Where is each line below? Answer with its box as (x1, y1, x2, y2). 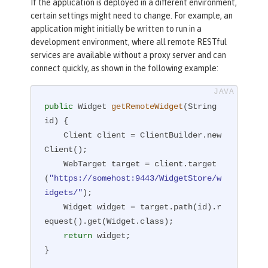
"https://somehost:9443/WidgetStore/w (49, 173, 222, 183)
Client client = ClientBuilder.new (44, 130, 64, 140)
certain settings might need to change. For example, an (31, 11, 233, 21)
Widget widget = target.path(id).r (44, 202, 64, 212)
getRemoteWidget (111, 101, 184, 111)
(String (183, 101, 217, 111)
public (44, 101, 74, 111)
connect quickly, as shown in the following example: (31, 63, 218, 74)
